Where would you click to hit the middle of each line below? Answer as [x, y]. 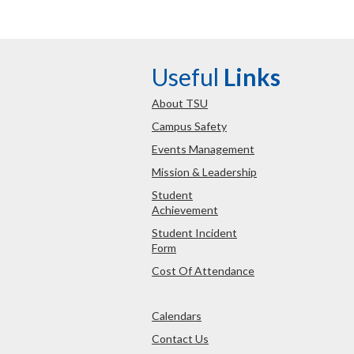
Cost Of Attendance [203, 271]
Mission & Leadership [204, 172]
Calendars [177, 316]
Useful [188, 76]
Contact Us [180, 339]
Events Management [203, 149]
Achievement [185, 210]
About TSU [180, 104]
